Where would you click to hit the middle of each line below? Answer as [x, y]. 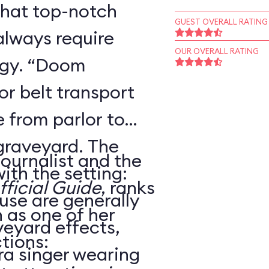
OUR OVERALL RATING [216, 51]
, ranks [128, 187]
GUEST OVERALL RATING [221, 22]
